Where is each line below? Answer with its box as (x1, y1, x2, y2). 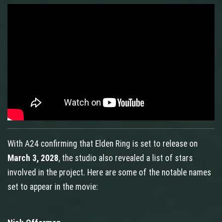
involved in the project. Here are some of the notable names (7, 167, 211, 178)
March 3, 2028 (7, 153, 58, 164)
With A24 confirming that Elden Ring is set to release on (7, 139, 198, 149)
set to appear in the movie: (7, 182, 98, 192)
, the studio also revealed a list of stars (58, 153, 193, 164)
